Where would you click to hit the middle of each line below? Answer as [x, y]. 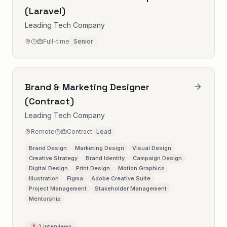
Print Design [93, 168]
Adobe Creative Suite [121, 178]
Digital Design [48, 168]
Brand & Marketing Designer [87, 87]
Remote [43, 131]
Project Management [58, 188]
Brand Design [48, 148]
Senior [83, 41]
